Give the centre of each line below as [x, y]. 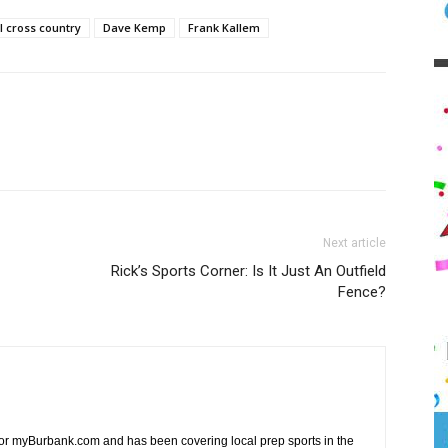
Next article [354, 243]
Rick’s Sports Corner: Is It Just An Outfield [248, 271]
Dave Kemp [134, 28]
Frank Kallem [224, 28]
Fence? [362, 292]
